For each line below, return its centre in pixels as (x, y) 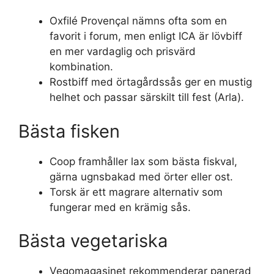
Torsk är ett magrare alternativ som (136, 192)
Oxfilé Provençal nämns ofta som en (138, 21)
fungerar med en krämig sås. (120, 207)
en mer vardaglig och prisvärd (123, 51)
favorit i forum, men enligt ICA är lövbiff (146, 36)
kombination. (81, 67)
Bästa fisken (69, 131)
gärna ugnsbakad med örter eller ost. (141, 176)
